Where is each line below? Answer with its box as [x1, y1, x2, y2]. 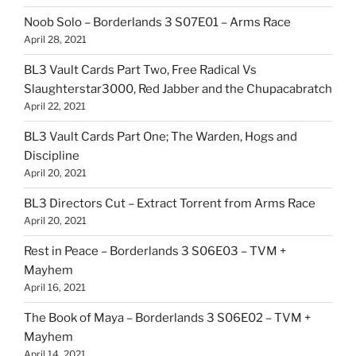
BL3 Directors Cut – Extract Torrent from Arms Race [24, 196, 315, 211]
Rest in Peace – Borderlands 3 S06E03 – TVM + [24, 244, 286, 259]
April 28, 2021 [24, 33, 87, 46]
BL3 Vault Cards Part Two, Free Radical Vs [24, 63, 257, 78]
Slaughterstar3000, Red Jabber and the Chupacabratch [24, 82, 332, 97]
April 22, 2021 [24, 100, 86, 113]
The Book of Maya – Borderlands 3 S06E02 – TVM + [24, 311, 311, 326]
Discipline [24, 149, 79, 164]
